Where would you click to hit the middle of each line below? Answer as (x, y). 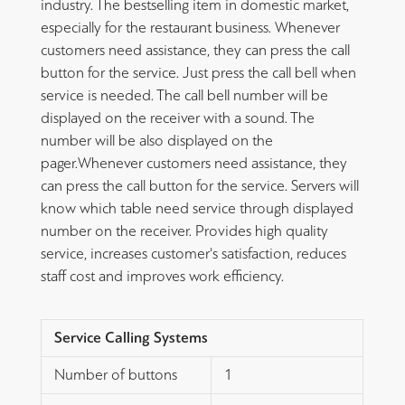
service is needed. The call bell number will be (184, 95)
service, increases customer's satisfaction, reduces (193, 254)
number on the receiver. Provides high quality (184, 231)
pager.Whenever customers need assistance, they (194, 163)
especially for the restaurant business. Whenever (190, 28)
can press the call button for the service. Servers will (200, 186)
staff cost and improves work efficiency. (162, 276)
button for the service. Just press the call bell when (198, 73)
